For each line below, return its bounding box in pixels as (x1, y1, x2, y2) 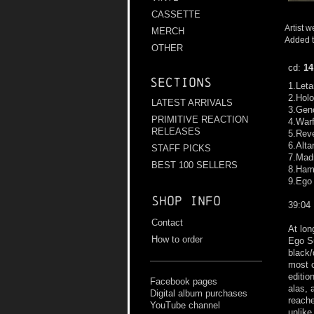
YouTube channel (150, 300, 220, 311)
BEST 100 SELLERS (151, 160, 238, 171)
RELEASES (151, 126, 200, 137)
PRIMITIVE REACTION (151, 114, 248, 125)
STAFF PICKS (151, 143, 211, 154)
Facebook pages (150, 276, 217, 287)
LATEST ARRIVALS (151, 97, 233, 109)
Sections (150, 75, 212, 90)
